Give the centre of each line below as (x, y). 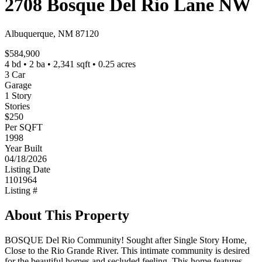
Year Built (23, 148)
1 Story (18, 95)
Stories (17, 106)
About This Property (67, 215)
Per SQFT (24, 127)
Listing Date (27, 169)
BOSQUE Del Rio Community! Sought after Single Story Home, (126, 240)
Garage (18, 85)
